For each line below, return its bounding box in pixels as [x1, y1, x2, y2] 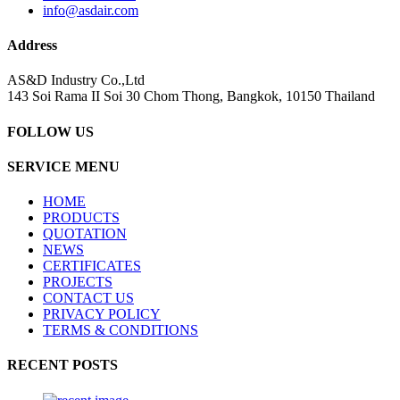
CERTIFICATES [43, 258, 141, 274]
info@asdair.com [43, 2, 138, 18]
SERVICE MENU [7, 158, 120, 174]
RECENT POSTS [7, 357, 118, 373]
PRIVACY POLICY [43, 306, 161, 322]
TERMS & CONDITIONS [43, 322, 198, 338]
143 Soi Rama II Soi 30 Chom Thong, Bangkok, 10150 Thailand [7, 88, 375, 104]
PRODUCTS [43, 210, 120, 226]
